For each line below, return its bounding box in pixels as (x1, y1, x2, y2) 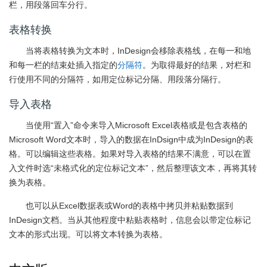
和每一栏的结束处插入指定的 (9, 60, 117, 70)
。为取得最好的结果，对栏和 (142, 60, 251, 70)
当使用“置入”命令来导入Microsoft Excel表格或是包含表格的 (26, 120, 247, 130)
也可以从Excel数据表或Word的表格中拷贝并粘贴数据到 (26, 201, 233, 210)
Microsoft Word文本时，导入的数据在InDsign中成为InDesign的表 (9, 135, 253, 144)
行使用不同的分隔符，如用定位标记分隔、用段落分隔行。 (9, 74, 226, 84)
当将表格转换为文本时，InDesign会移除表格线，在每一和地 (26, 46, 251, 55)
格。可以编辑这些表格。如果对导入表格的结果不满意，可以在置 (9, 149, 251, 159)
